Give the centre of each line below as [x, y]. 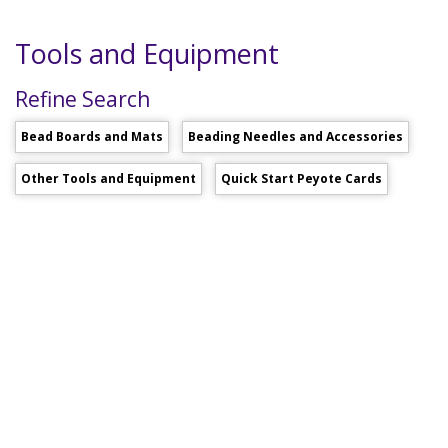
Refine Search [82, 99]
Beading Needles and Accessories [295, 136]
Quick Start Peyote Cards [301, 178]
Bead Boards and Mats [92, 136]
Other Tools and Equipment [108, 178]
